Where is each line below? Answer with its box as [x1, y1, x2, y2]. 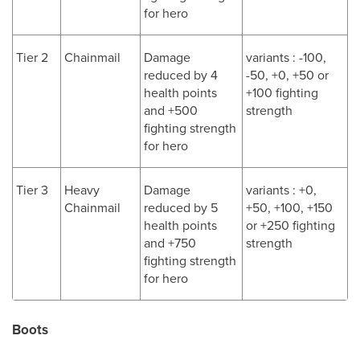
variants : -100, [246, 48, 326, 66]
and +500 [144, 101, 198, 119]
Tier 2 [16, 48, 48, 66]
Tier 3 [16, 181, 48, 198]
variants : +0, [246, 181, 317, 198]
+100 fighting [246, 84, 318, 101]
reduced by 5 [144, 198, 218, 216]
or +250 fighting [246, 216, 335, 234]
